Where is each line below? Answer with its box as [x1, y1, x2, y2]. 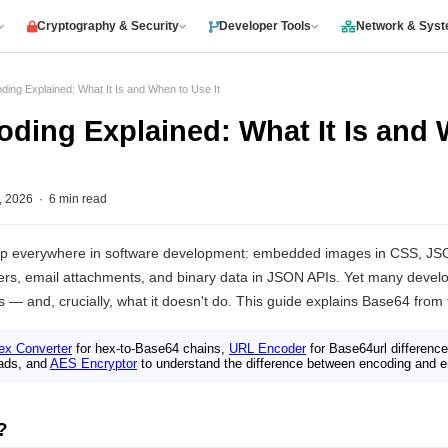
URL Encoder [229, 341, 306, 356]
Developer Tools [218, 19, 311, 33]
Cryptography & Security [36, 19, 179, 33]
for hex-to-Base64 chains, [72, 341, 229, 356]
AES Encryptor [50, 356, 137, 371]
